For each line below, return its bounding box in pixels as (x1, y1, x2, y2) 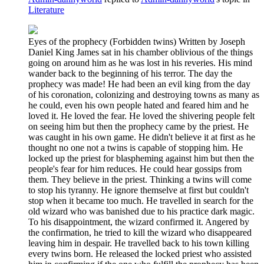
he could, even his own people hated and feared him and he (28, 100, 249, 111)
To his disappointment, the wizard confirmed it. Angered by (28, 217, 249, 227)
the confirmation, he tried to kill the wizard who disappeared (28, 227, 252, 238)
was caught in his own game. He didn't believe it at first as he (28, 132, 255, 143)
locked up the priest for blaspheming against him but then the (28, 153, 254, 164)
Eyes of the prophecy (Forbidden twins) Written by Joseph (28, 37, 245, 47)
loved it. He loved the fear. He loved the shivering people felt (28, 111, 255, 121)
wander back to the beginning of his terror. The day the (28, 68, 232, 79)
